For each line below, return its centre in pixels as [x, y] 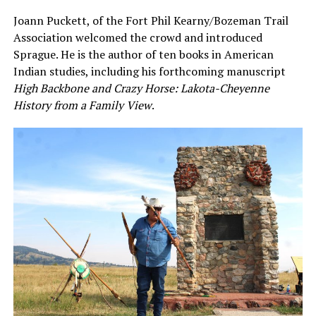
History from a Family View [82, 105]
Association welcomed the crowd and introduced [138, 38]
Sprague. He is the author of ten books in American [143, 55]
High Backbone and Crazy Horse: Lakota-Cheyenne [141, 89]
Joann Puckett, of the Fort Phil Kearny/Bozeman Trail [151, 21]
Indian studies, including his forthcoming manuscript [149, 72]
